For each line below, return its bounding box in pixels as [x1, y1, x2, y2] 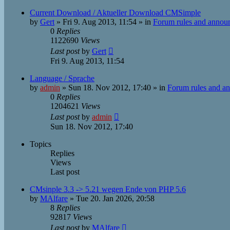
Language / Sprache [30, 74, 94, 83]
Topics [30, 140, 51, 148]
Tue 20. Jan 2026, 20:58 [76, 194, 155, 203]
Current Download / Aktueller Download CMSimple [30, 8, 201, 17]
